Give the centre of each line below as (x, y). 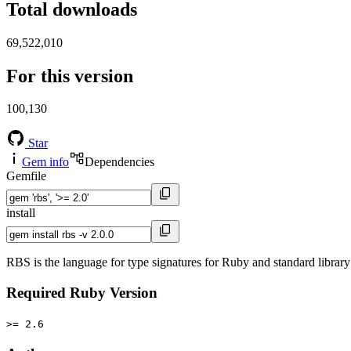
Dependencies (119, 162)
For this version (70, 76)
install (21, 213)
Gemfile (26, 176)
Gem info (45, 162)
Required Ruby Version (82, 293)
